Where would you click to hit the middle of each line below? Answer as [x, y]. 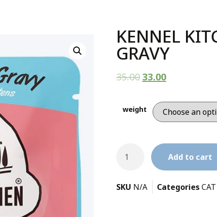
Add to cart [190, 157]
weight [134, 109]
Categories [178, 187]
